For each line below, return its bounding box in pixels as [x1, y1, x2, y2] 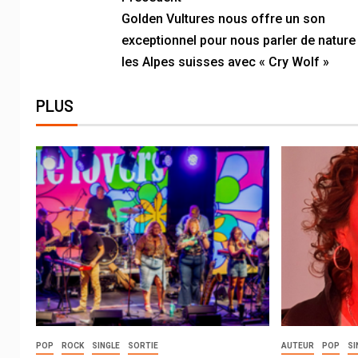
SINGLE [92, 341, 120, 350]
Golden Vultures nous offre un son [121, 11, 325, 26]
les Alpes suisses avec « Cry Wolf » [121, 54, 329, 70]
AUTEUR [281, 341, 315, 350]
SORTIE [128, 341, 158, 350]
